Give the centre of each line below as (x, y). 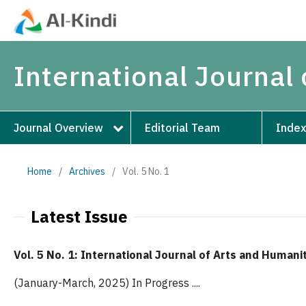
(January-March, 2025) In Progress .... (107, 283)
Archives (87, 171)
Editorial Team (183, 127)
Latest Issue (79, 216)
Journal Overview (58, 127)
